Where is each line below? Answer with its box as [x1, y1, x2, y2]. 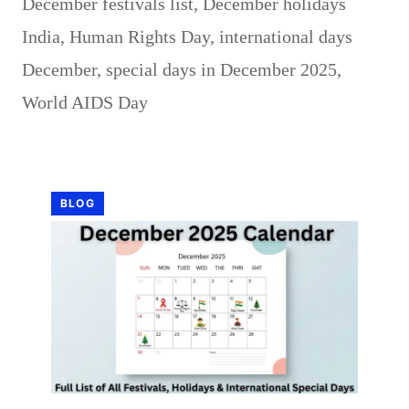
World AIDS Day [22, 92, 148, 113]
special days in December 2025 [106, 59, 337, 80]
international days [219, 26, 352, 47]
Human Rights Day [69, 26, 210, 47]
